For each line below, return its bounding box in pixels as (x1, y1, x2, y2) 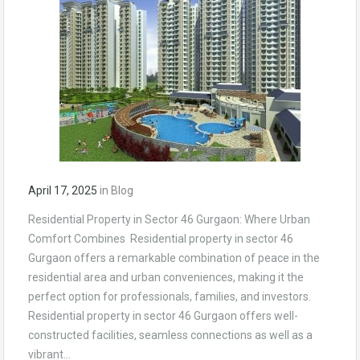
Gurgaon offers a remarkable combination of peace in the (28, 251, 320, 264)
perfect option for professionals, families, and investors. (28, 289, 311, 303)
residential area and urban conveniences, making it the (28, 270, 304, 284)
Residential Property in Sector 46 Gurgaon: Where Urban (28, 212, 310, 226)
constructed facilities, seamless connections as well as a (28, 328, 313, 342)
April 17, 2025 (28, 183, 97, 197)
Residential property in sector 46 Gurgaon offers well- (28, 309, 298, 322)
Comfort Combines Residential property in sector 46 (28, 231, 293, 245)
